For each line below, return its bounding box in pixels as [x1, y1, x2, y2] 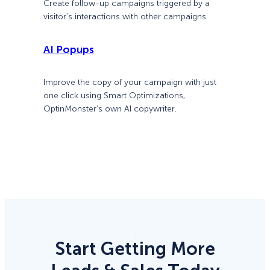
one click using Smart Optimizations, [43, 90, 185, 101]
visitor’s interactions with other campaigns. [43, 11, 208, 22]
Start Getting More [55, 238, 215, 260]
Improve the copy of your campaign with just [43, 77, 216, 88]
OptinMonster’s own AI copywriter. [43, 104, 177, 115]
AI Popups [43, 43, 94, 56]
